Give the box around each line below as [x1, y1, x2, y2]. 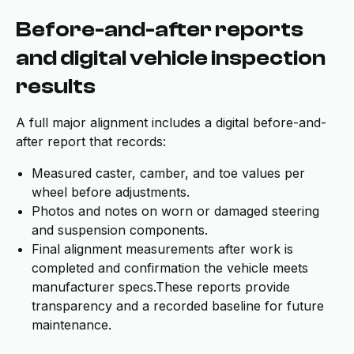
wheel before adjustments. [32, 184, 190, 200]
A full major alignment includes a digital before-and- [16, 115, 326, 130]
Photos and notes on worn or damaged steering [32, 203, 319, 219]
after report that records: [16, 134, 166, 149]
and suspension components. [32, 222, 208, 238]
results [16, 73, 96, 99]
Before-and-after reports [16, 17, 303, 42]
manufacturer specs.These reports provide [32, 279, 290, 295]
